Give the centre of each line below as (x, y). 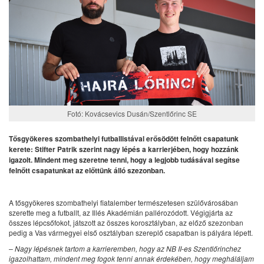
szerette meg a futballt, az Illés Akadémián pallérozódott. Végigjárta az (121, 212)
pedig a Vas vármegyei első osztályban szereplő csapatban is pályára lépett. (131, 232)
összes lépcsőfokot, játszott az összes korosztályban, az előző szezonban (126, 222)
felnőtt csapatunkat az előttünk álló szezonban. (87, 170)
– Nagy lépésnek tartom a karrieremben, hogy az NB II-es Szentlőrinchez (125, 248)
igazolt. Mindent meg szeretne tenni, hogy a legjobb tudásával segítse (124, 159)
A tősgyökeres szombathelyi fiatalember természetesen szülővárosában (123, 202)
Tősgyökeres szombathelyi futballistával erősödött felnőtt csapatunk (124, 138)
